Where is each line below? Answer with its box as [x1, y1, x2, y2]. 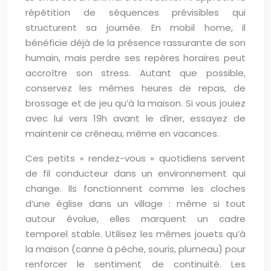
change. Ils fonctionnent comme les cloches [25, 182, 246, 195]
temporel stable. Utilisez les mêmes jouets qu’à [25, 227, 246, 240]
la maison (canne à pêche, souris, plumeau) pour [25, 243, 246, 255]
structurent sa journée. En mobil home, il [25, 21, 246, 34]
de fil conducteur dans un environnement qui [25, 167, 246, 180]
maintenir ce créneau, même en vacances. [25, 127, 219, 140]
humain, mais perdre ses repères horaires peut [25, 51, 246, 64]
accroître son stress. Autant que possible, [25, 67, 246, 79]
